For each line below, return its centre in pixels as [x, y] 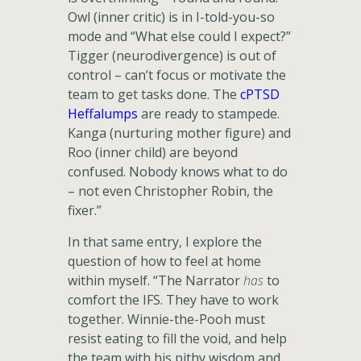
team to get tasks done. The [154, 94]
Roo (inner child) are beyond [153, 152]
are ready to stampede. [209, 114]
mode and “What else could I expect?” [179, 36]
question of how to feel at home [164, 261]
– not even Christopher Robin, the [170, 191]
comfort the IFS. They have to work [173, 300]
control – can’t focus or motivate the [177, 75]
